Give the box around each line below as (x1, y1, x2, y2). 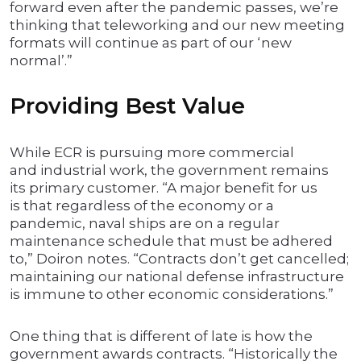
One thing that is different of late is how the (10, 328, 313, 345)
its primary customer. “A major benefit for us (10, 180, 317, 197)
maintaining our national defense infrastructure (10, 268, 344, 285)
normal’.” (10, 52, 73, 69)
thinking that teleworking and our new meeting (10, 17, 345, 34)
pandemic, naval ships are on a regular (10, 215, 280, 232)
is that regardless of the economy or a (10, 197, 274, 214)
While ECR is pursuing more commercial (10, 144, 294, 161)
